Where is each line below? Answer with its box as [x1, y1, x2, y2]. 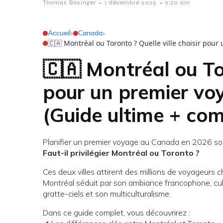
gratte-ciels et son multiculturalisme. [43, 189, 171, 199]
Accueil [48, 28, 71, 37]
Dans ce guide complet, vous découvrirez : [43, 208, 190, 218]
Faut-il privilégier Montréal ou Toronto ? [43, 148, 200, 158]
